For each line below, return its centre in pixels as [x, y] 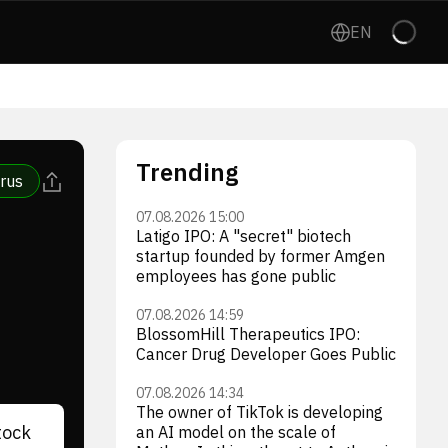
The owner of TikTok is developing [259, 412]
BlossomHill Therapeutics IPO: [248, 334]
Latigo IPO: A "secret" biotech [243, 236]
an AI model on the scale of [236, 432]
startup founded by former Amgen [260, 256]
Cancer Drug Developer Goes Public [266, 354]
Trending [187, 172]
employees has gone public [236, 276]
